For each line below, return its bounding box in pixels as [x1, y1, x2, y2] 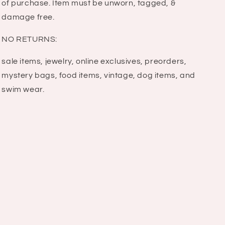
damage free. [2, 13, 55, 22]
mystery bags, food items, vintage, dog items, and [2, 71, 195, 80]
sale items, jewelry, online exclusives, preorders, [2, 57, 187, 66]
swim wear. [2, 85, 45, 94]
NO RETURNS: [2, 35, 57, 44]
